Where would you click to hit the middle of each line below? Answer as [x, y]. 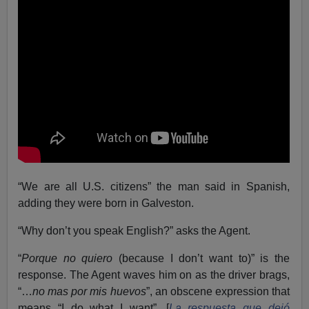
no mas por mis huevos [89, 292]
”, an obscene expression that [218, 292]
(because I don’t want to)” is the [201, 259]
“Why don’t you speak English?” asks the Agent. [134, 231]
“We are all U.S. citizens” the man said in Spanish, [154, 187]
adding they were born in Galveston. [106, 203]
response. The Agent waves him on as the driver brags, [154, 275]
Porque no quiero [67, 259]
